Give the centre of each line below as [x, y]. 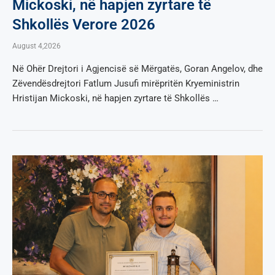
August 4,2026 [37, 46]
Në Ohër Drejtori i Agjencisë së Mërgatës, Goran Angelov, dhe [137, 68]
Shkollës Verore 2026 [84, 24]
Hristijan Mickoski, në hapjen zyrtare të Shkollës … [115, 98]
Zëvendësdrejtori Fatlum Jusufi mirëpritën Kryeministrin [126, 83]
